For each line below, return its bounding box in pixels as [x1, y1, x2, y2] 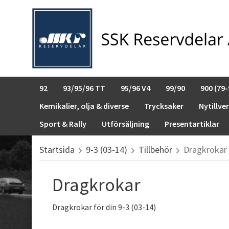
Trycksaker [144, 101, 184, 111]
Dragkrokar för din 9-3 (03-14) [52, 202, 156, 212]
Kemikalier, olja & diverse [39, 101, 129, 111]
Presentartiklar [165, 119, 219, 129]
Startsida [39, 144, 75, 155]
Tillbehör [139, 144, 172, 155]
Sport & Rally [39, 119, 86, 129]
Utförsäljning [102, 119, 149, 129]
